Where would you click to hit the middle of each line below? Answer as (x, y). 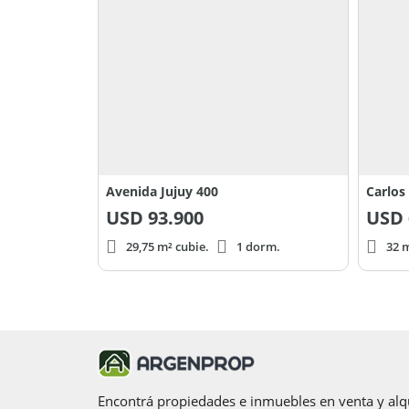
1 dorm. (258, 247)
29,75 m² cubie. (168, 247)
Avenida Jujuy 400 (162, 192)
